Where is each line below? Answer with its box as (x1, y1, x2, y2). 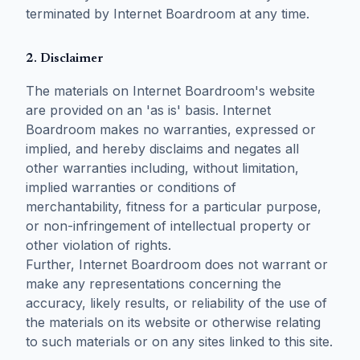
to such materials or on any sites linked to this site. (26, 333, 333, 350)
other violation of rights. (26, 237, 171, 253)
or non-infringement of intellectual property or (26, 218, 311, 234)
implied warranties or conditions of (26, 179, 236, 195)
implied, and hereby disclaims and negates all (26, 141, 299, 157)
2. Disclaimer (26, 52, 104, 65)
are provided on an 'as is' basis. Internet (26, 102, 271, 118)
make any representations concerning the (26, 276, 281, 292)
